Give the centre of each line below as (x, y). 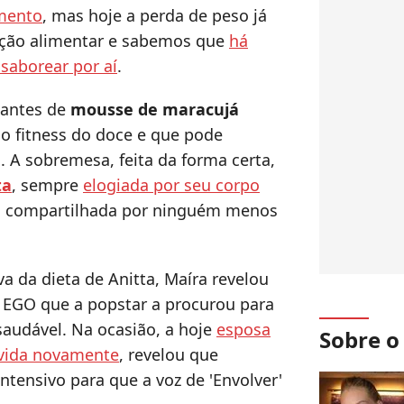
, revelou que (169, 355)
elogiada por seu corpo (171, 185)
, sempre (47, 185)
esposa (243, 330)
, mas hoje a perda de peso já (155, 16)
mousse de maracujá (155, 110)
